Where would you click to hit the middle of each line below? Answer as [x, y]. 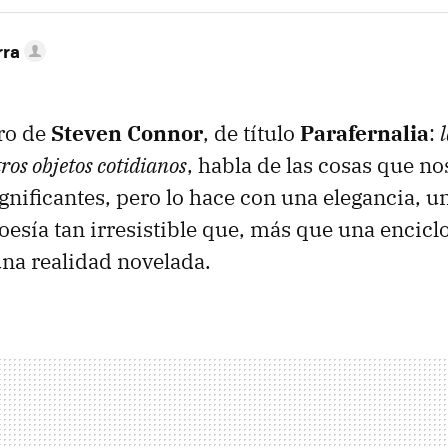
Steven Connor [127, 133]
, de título [251, 133]
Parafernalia [364, 133]
